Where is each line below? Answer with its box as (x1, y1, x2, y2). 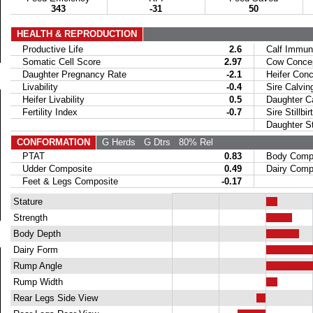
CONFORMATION (16, 137, 90, 147)
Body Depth (10, 228, 61, 239)
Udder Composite (10, 163, 92, 174)
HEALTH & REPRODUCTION (16, 29, 137, 39)
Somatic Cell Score (10, 57, 101, 67)
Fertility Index (10, 107, 78, 117)
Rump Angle (10, 261, 62, 271)
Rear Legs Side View (10, 293, 98, 303)
